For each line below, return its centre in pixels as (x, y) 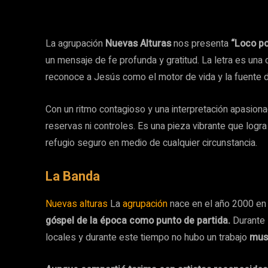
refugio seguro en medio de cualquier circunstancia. (151, 143)
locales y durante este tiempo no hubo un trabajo (147, 237)
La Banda (73, 176)
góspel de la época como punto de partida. (139, 220)
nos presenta (201, 43)
